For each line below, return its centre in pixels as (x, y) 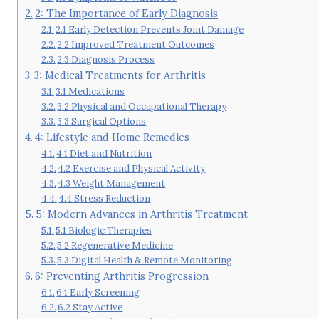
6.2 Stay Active (90, 307)
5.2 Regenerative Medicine (115, 245)
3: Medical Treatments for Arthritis (120, 75)
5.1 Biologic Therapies (104, 230)
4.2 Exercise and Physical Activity (132, 168)
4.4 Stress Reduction (105, 198)
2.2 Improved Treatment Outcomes (136, 44)
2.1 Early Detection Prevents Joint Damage (150, 29)
